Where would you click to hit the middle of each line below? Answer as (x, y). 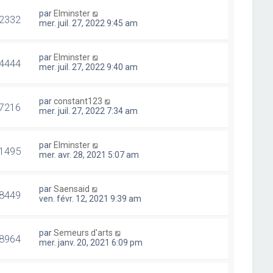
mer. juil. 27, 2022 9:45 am (89, 23)
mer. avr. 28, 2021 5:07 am (89, 154)
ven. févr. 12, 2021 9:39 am (90, 198)
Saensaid (72, 189)
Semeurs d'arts (83, 232)
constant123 (78, 101)
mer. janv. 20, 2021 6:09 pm (91, 242)
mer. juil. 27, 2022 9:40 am (89, 67)
